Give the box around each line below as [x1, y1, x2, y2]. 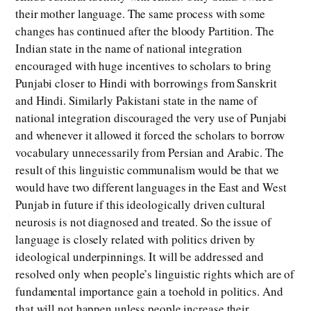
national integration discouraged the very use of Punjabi [15, 110, 287, 126]
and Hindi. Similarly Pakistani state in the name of [15, 92, 258, 109]
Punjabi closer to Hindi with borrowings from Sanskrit [15, 75, 277, 92]
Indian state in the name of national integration [15, 40, 243, 57]
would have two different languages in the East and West [15, 179, 287, 196]
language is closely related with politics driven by [15, 231, 255, 248]
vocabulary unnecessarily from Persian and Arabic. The [15, 144, 284, 161]
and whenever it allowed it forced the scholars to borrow [15, 127, 285, 144]
